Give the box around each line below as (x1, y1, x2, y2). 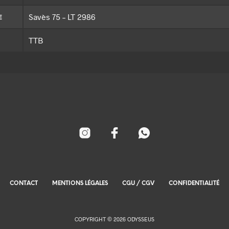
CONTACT (10, 180, 38, 187)
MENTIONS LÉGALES (52, 180, 108, 187)
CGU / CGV (122, 180, 154, 187)
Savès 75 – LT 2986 (29, 12, 96, 22)
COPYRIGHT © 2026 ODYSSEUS (75, 216, 154, 223)
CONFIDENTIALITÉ (169, 180, 219, 187)
